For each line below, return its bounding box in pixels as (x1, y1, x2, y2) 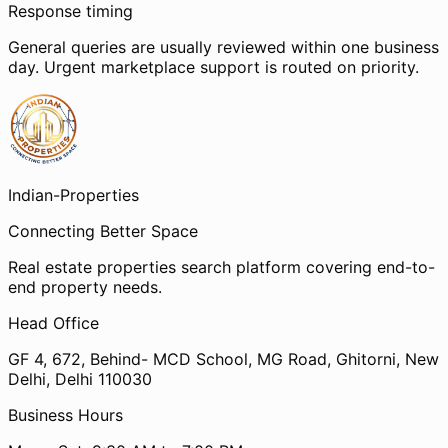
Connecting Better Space (8, 220, 198, 241)
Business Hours (8, 404, 123, 425)
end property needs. (8, 276, 162, 297)
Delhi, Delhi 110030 (8, 368, 152, 389)
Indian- (8, 184, 60, 205)
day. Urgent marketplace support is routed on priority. (8, 56, 419, 77)
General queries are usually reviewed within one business (8, 36, 439, 57)
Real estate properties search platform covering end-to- (8, 256, 435, 277)
